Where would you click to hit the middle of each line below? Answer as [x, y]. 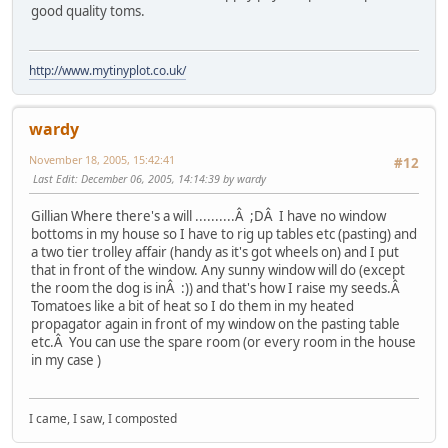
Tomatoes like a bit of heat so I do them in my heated [192, 306]
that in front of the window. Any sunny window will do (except [218, 270]
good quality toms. [88, 11]
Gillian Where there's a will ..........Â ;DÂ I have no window [208, 216]
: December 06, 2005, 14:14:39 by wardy [170, 178]
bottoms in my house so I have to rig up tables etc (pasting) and [224, 234]
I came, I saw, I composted [103, 419]
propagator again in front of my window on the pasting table [215, 324]
